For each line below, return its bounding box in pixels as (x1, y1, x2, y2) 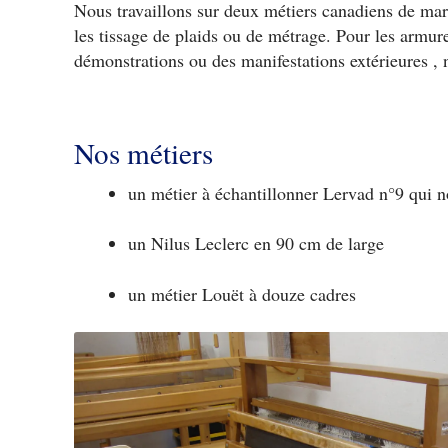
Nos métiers (73, 133, 213, 173)
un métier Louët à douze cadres (127, 281, 362, 306)
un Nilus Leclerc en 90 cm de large (127, 231, 384, 256)
